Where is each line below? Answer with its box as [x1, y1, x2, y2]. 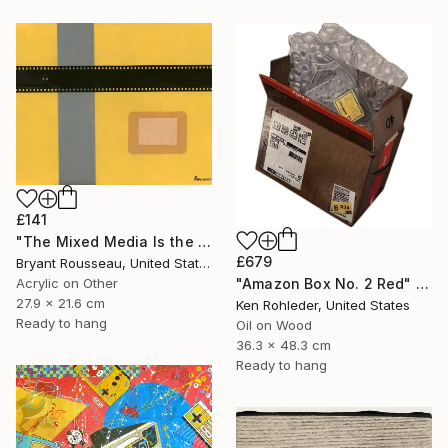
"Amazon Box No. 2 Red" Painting [415, 275, 429, 293]
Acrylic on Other [16, 275, 118, 292]
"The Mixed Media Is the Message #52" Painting [197, 233, 211, 251]
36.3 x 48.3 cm [236, 337, 331, 354]
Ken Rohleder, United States [236, 297, 410, 314]
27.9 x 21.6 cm [16, 295, 105, 312]
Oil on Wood [236, 317, 312, 334]
